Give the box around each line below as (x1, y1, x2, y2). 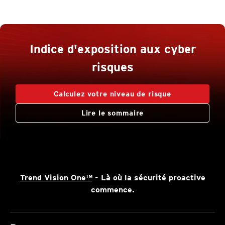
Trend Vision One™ (20, 173, 92, 183)
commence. (90, 185, 135, 195)
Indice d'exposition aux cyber (29, 42, 196, 57)
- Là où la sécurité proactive (92, 173, 205, 183)
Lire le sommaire (81, 109, 144, 118)
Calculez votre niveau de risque (53, 90, 172, 98)
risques (91, 60, 134, 75)
